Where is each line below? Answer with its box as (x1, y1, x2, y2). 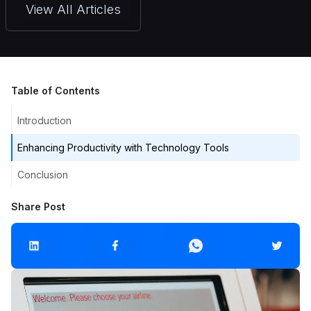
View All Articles (25, 1, 121, 17)
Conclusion (17, 169, 68, 180)
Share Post (11, 201, 65, 212)
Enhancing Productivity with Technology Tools (17, 142, 229, 153)
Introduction (17, 115, 72, 126)
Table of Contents (11, 85, 100, 96)
